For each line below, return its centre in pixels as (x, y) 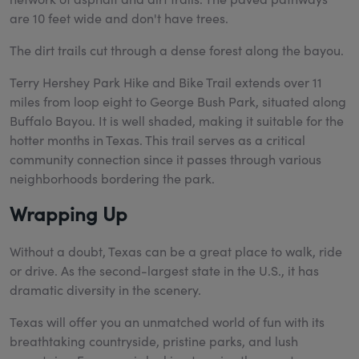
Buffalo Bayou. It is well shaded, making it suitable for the (177, 121)
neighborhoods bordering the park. (112, 179)
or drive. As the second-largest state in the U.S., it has (164, 271)
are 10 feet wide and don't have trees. (121, 18)
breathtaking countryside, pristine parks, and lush (154, 341)
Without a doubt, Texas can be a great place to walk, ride (176, 252)
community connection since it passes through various (165, 159)
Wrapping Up (69, 214)
